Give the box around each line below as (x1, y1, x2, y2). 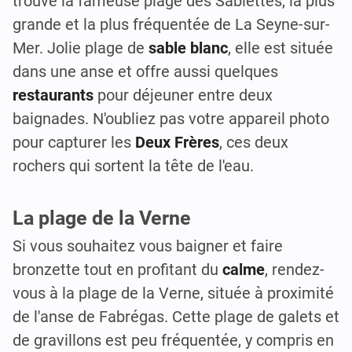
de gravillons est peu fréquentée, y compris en (13, 331, 334, 350)
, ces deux (219, 133, 288, 152)
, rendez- (265, 260, 324, 280)
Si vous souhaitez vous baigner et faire (13, 236, 283, 256)
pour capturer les (13, 133, 135, 152)
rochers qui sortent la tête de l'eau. (13, 156, 254, 176)
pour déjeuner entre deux (93, 86, 273, 105)
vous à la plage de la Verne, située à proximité (13, 284, 334, 303)
